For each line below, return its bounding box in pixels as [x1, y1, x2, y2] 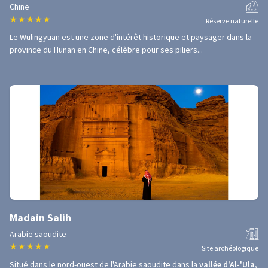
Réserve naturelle [206, 16, 258, 25]
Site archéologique [202, 243, 258, 252]
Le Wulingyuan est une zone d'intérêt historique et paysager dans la [10, 32, 252, 42]
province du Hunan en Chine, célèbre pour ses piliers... [10, 44, 203, 55]
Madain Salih [10, 211, 71, 224]
